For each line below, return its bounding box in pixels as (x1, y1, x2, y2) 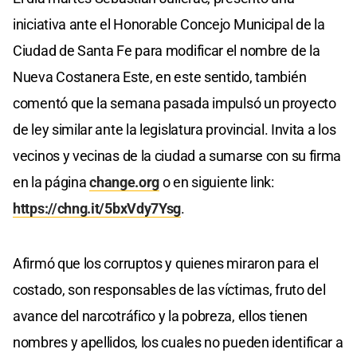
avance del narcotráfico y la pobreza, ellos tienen (13, 307, 308, 324)
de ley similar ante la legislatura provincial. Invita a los (13, 120, 336, 138)
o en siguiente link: (159, 173, 274, 190)
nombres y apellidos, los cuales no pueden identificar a (13, 333, 343, 351)
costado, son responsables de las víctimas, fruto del (13, 280, 326, 298)
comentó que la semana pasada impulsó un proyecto (13, 94, 336, 112)
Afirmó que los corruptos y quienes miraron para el (13, 254, 320, 272)
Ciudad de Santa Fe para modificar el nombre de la (13, 41, 320, 59)
